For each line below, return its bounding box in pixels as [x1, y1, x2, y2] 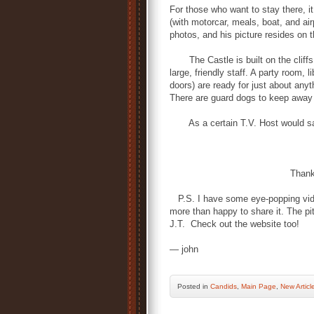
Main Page [241, 282, 276, 290]
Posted [177, 282, 203, 290]
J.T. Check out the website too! [170, 219, 299, 229]
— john [170, 244, 198, 254]
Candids [210, 282, 237, 290]
